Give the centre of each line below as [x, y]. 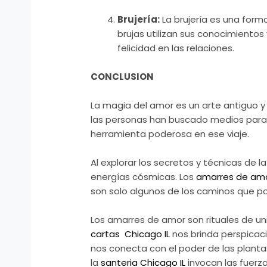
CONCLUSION [122, 77]
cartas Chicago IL [131, 234]
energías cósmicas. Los [144, 177]
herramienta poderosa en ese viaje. [170, 134]
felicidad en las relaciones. [176, 48]
